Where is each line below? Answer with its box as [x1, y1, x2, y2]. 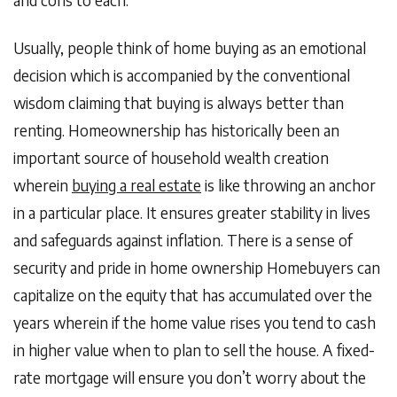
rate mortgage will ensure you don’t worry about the [13, 368, 366, 388]
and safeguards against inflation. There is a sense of [13, 230, 353, 251]
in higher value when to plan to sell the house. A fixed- [13, 340, 375, 361]
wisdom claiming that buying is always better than [13, 93, 344, 113]
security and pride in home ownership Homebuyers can [13, 258, 380, 278]
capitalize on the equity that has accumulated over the [13, 285, 372, 306]
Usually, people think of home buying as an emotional [13, 38, 366, 58]
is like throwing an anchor [201, 175, 376, 196]
